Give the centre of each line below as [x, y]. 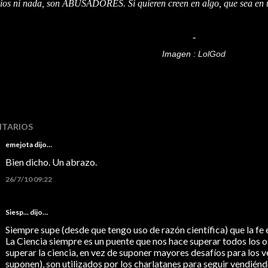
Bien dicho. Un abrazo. [51, 162]
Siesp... [17, 212]
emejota [19, 145]
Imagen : [180, 54]
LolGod [212, 54]
